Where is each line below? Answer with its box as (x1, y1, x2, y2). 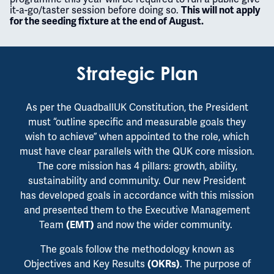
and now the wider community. (94, 218, 235, 231)
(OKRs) (147, 257, 180, 270)
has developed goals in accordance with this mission (20, 188, 254, 202)
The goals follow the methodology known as (40, 242, 234, 256)
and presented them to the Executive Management (24, 203, 250, 217)
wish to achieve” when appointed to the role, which (25, 130, 249, 143)
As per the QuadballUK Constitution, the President (26, 100, 248, 114)
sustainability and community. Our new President (28, 174, 246, 187)
